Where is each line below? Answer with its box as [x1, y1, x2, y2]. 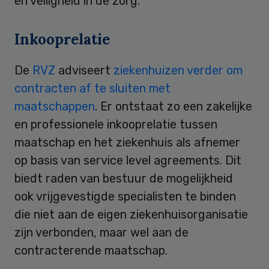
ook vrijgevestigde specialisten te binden [14, 189, 236, 204]
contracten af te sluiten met [14, 80, 171, 95]
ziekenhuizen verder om [113, 62, 243, 77]
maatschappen [14, 98, 95, 113]
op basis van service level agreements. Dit [14, 153, 241, 168]
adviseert [55, 62, 113, 77]
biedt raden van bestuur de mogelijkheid [14, 171, 233, 186]
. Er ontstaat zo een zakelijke [95, 98, 252, 113]
